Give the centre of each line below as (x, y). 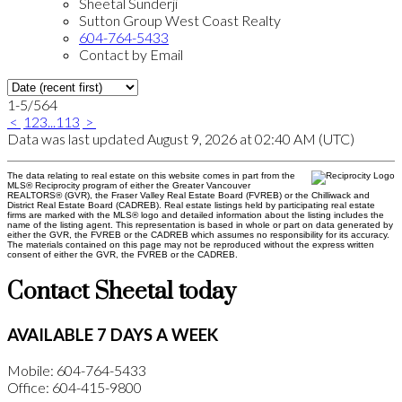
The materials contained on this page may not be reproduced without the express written (191, 245)
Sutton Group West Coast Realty (180, 21)
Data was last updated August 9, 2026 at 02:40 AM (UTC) (181, 139)
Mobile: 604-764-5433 (77, 370)
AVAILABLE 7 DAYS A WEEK (113, 335)
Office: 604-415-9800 (74, 387)
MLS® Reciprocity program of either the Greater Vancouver (129, 186)
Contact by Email (131, 55)
